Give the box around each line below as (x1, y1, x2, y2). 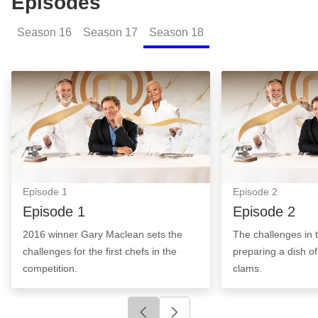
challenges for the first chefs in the (23, 245, 177, 257)
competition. (23, 262, 77, 274)
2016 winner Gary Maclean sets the (23, 228, 182, 240)
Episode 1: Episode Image (11, 74, 160, 89)
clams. (233, 262, 262, 274)
